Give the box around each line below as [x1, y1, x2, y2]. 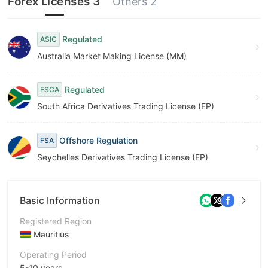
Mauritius [33, 229, 69, 239]
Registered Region [20, 216, 92, 226]
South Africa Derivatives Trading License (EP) [37, 101, 214, 111]
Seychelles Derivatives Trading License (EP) [37, 151, 208, 162]
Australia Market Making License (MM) [37, 51, 187, 61]
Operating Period [20, 249, 87, 260]
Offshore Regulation [59, 135, 138, 145]
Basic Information [20, 194, 100, 206]
